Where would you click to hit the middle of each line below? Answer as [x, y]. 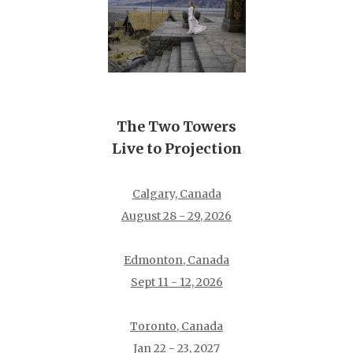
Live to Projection [176, 149]
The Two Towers [176, 127]
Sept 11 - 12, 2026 [176, 282]
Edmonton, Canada [176, 260]
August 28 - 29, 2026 [176, 216]
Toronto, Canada [176, 327]
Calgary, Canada [176, 194]
